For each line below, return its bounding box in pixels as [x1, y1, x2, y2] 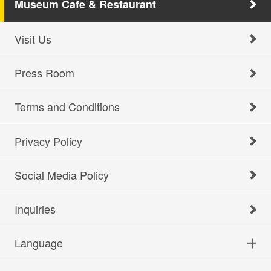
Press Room [14, 65, 74, 81]
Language [14, 235, 63, 251]
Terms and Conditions [14, 99, 120, 115]
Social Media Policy [14, 166, 109, 183]
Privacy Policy [14, 132, 82, 149]
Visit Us [14, 30, 51, 47]
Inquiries [14, 201, 56, 217]
